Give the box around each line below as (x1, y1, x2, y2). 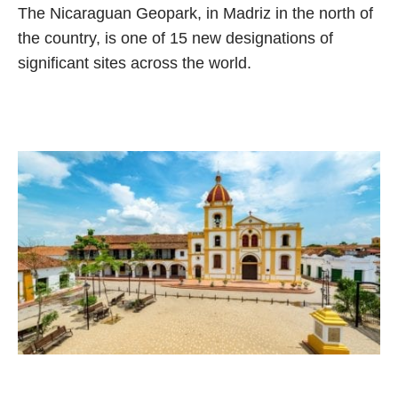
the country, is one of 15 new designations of (18, 28, 333, 47)
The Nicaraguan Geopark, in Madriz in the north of (18, 4, 373, 22)
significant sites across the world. (18, 53, 251, 72)
